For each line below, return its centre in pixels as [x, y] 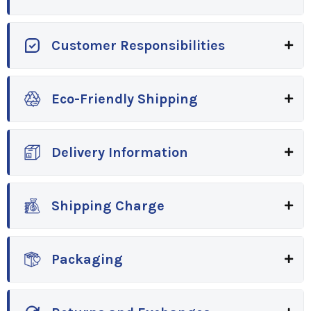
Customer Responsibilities [138, 45]
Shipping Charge [108, 205]
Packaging [87, 259]
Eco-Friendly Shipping [125, 99]
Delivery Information [120, 152]
